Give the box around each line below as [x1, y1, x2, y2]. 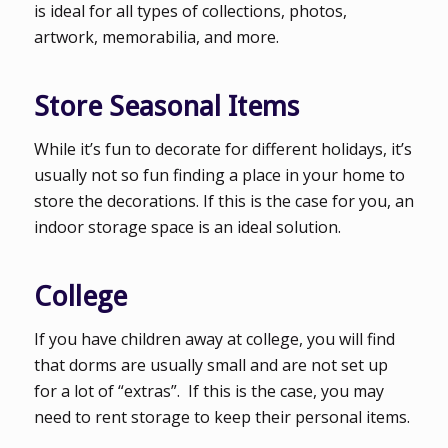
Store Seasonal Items [33, 90, 299, 124]
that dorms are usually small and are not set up [33, 353, 388, 376]
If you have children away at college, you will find [33, 327, 395, 350]
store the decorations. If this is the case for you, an [33, 190, 414, 213]
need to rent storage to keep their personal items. [33, 405, 410, 428]
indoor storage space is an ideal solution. [33, 216, 341, 239]
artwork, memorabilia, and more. [33, 26, 279, 49]
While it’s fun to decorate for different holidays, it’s [33, 138, 412, 161]
